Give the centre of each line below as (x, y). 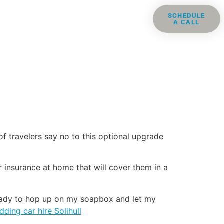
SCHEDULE (186, 16)
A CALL (187, 22)
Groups (44, 16)
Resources (101, 16)
